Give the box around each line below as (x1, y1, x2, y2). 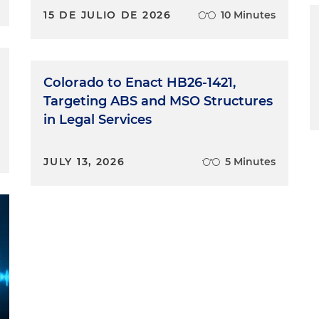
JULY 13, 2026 (43, 155, 125, 168)
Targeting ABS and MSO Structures (43, 93, 273, 109)
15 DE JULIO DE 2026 (43, 8, 172, 21)
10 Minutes (220, 8, 276, 21)
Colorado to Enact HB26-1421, (43, 74, 236, 90)
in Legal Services (43, 111, 152, 127)
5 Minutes (224, 155, 276, 168)
